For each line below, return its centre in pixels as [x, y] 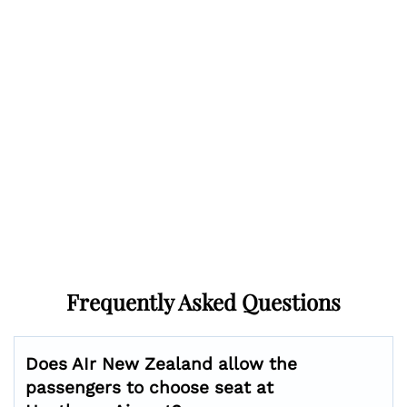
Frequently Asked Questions [203, 302]
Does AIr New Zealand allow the [161, 364]
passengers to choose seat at [149, 387]
